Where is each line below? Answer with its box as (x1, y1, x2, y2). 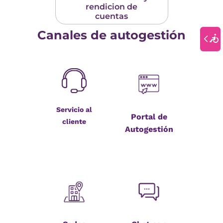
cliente (62, 117, 86, 126)
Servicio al (56, 106, 92, 114)
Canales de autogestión (37, 28, 186, 43)
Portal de (130, 112, 167, 122)
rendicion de (86, 1, 137, 11)
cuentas (95, 11, 128, 21)
